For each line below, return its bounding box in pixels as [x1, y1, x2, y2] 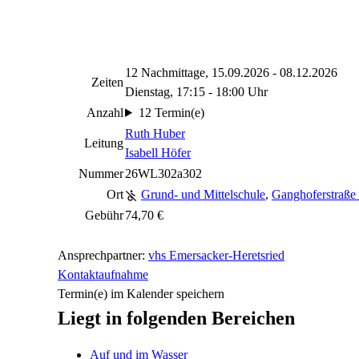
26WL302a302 [125, 167, 202, 180]
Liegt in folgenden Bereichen [58, 308, 295, 329]
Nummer [79, 167, 123, 180]
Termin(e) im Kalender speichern [58, 287, 224, 301]
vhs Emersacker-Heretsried [148, 248, 284, 262]
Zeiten [91, 75, 123, 89]
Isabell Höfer [125, 146, 191, 159]
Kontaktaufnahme [58, 268, 148, 281]
